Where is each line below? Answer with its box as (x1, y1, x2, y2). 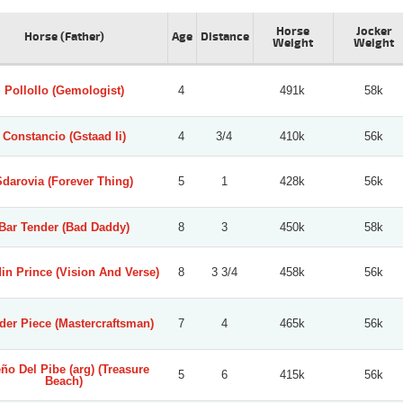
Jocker (355, 23, 392, 39)
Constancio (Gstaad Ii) (2, 129, 126, 143)
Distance (200, 29, 249, 44)
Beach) (45, 373, 83, 388)
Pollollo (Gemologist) (4, 83, 124, 97)
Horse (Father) (24, 29, 104, 44)
